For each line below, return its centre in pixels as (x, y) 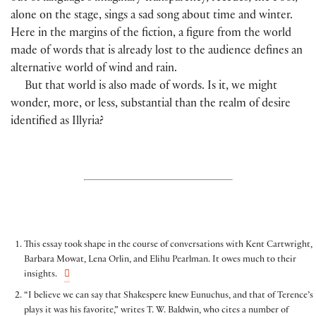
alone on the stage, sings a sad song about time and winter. (152, 17)
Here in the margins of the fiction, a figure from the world (151, 35)
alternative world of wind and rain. (94, 70)
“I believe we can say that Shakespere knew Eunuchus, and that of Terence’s (168, 297)
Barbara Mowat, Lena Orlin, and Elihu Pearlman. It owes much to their (160, 260)
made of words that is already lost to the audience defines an (157, 52)
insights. (40, 275)
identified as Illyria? (57, 123)
